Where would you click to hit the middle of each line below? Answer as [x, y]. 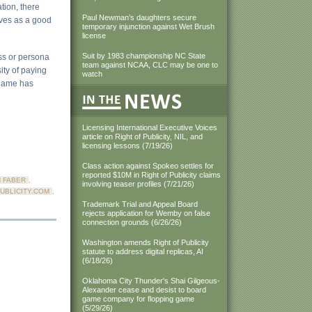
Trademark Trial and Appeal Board [140, 204]
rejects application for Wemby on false [146, 213]
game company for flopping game [138, 299]
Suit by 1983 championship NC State [144, 56]
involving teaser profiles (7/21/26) [138, 184]
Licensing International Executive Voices [150, 127]
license [94, 36]
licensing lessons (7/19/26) [127, 146]
